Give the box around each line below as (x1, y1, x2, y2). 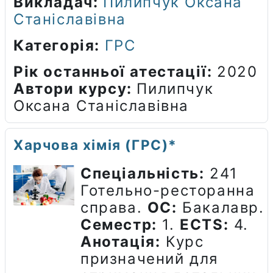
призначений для (80, 249, 219, 268)
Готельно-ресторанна (80, 181, 255, 199)
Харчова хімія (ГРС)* (13, 136, 177, 153)
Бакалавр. (177, 198, 264, 216)
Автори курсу (13, 79, 127, 97)
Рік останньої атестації (13, 62, 207, 80)
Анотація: (80, 232, 161, 250)
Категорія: (13, 36, 105, 54)
